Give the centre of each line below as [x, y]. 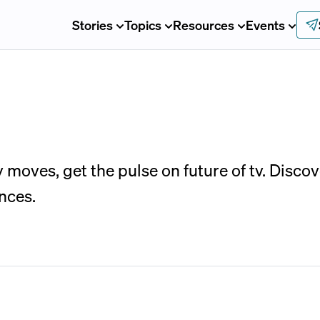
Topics [142, 24]
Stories [92, 24]
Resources [203, 24]
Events [265, 24]
